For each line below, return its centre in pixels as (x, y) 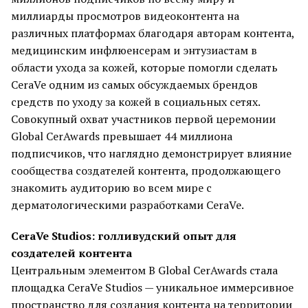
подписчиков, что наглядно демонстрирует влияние (151, 153)
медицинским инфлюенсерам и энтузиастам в (134, 50)
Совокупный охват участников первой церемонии (143, 119)
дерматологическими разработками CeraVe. (128, 205)
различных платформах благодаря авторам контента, (153, 33)
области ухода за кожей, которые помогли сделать (144, 67)
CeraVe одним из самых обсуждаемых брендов (134, 85)
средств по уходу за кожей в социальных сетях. (135, 102)
